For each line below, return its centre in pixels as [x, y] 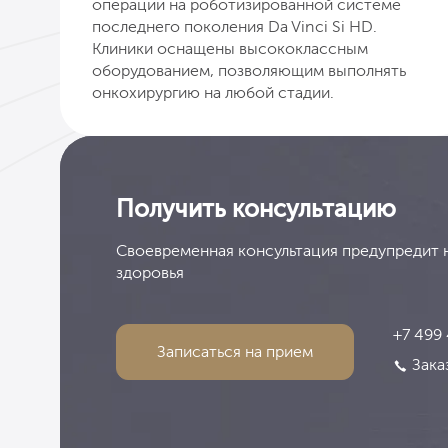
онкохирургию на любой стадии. [213, 92]
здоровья [150, 272]
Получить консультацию [256, 208]
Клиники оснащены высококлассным [230, 48]
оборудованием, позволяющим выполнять [249, 70]
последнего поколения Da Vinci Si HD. [234, 26]
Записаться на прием [235, 351]
